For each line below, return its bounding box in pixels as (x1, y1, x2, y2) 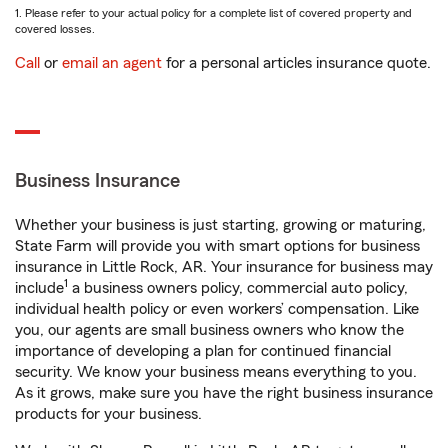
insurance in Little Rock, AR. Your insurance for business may (15, 259, 433, 275)
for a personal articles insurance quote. (162, 55, 431, 71)
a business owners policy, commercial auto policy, (68, 280, 408, 296)
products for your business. (15, 406, 202, 422)
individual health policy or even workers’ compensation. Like (15, 301, 419, 317)
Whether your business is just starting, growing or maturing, (15, 217, 426, 233)
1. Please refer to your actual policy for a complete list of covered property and (15, 7, 412, 19)
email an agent (62, 55, 162, 71)
